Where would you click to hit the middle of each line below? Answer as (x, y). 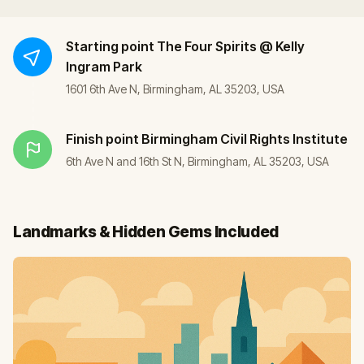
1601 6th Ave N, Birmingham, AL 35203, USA (175, 89)
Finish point (102, 139)
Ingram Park (104, 66)
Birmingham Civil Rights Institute (245, 139)
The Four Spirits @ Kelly (231, 46)
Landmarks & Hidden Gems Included (146, 232)
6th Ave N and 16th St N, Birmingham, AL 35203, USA (197, 161)
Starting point (110, 46)
